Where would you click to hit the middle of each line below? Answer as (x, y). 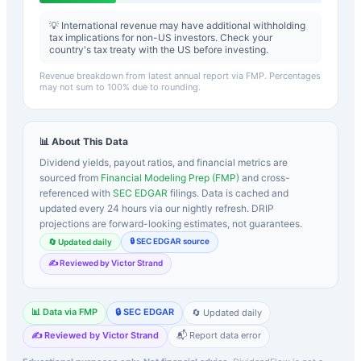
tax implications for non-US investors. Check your (161, 37)
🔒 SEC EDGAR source (170, 241)
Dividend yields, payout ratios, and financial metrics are (164, 162)
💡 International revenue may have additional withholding (177, 25)
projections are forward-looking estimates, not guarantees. (171, 223)
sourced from (69, 177)
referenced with (75, 193)
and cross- (266, 177)
